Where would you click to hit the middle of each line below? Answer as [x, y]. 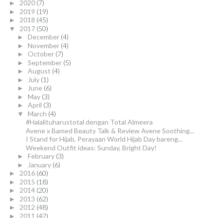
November [44, 45]
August [40, 71]
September [45, 62]
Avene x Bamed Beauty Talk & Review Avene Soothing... [110, 130]
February [42, 156]
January [40, 164]
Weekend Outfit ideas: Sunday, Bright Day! [91, 147]
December [44, 37]
